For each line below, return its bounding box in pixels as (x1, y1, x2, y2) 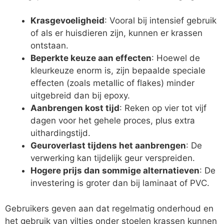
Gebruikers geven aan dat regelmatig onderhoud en (5, 203, 213, 213)
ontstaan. (30, 40, 68, 51)
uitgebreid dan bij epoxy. (30, 90, 130, 101)
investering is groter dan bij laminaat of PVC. (30, 178, 209, 188)
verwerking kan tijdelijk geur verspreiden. (30, 153, 195, 163)
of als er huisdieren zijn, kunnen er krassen (30, 28, 202, 38)
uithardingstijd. (30, 128, 90, 138)
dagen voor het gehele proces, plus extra (30, 115, 195, 126)
